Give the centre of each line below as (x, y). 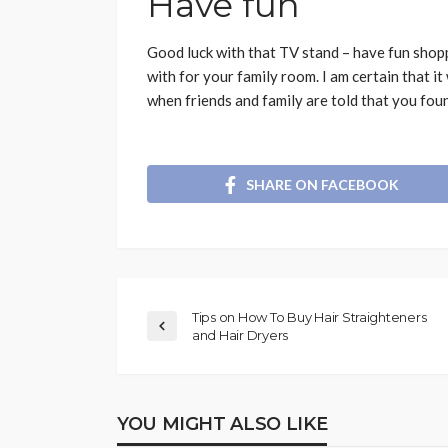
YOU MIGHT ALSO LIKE (222, 423)
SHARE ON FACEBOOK (322, 184)
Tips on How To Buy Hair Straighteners (309, 316)
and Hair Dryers (240, 334)
